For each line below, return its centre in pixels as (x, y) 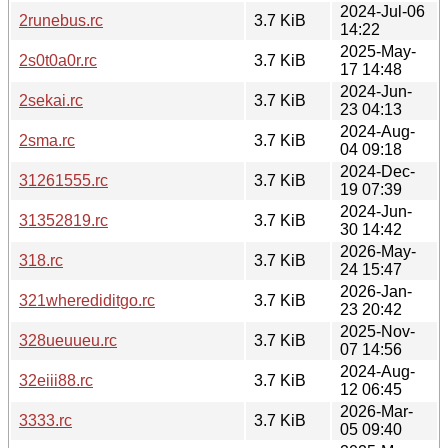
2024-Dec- (377, 171)
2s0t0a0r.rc (58, 60)
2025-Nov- (377, 331)
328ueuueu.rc (68, 340)
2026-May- (378, 251)
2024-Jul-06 (382, 11)
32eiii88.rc (56, 380)
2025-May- (378, 51)
